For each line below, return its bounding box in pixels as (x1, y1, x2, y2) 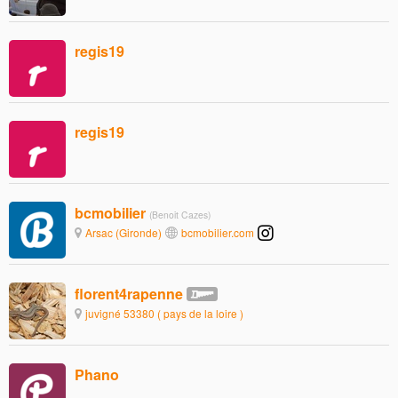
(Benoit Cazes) (149, 208, 211, 222)
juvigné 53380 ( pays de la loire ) (85, 306, 243, 322)
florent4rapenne (75, 283, 183, 305)
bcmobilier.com (181, 225, 254, 241)
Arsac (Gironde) (85, 225, 162, 241)
